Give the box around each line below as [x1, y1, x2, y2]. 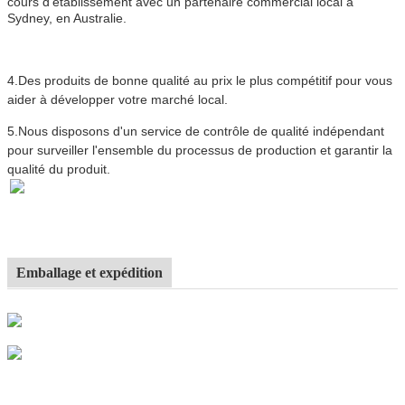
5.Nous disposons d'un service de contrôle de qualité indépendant [7, 123, 384, 138]
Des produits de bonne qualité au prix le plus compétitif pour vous [18, 72, 392, 88]
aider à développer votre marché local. [7, 91, 228, 107]
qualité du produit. [7, 161, 110, 176]
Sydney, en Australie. [7, 10, 127, 25]
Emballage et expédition [16, 264, 163, 280]
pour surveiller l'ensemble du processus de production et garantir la [7, 142, 392, 157]
